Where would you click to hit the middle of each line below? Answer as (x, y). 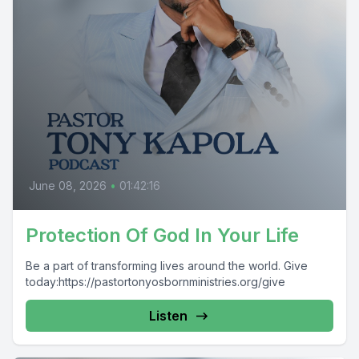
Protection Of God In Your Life (162, 235)
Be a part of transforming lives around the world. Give (167, 266)
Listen (168, 316)
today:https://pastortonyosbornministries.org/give (155, 282)
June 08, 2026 (68, 186)
